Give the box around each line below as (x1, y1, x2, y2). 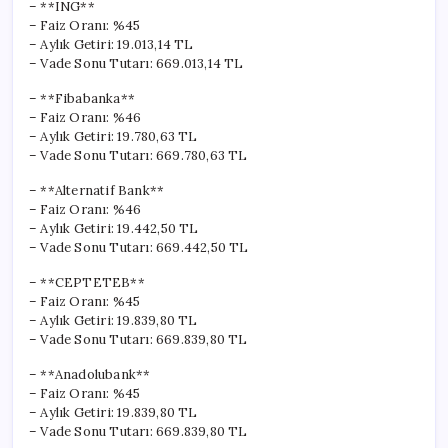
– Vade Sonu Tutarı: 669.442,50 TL (29, 238, 249, 256)
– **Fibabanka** (29, 89, 135, 107)
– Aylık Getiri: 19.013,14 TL (29, 35, 194, 53)
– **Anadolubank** (29, 365, 151, 383)
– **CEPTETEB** (29, 273, 145, 291)
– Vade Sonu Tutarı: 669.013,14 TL (29, 54, 244, 72)
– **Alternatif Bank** (29, 181, 165, 199)
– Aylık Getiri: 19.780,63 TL (29, 127, 198, 145)
